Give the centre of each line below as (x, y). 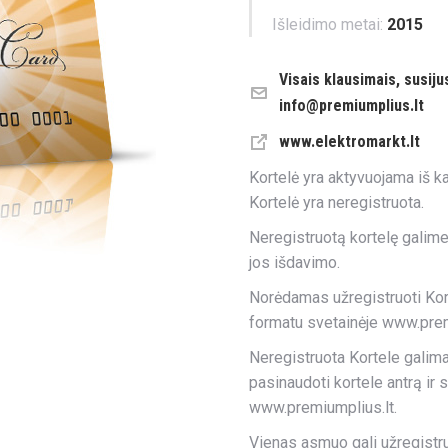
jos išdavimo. (294, 262)
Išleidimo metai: (327, 24)
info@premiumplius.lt (351, 105)
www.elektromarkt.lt (349, 141)
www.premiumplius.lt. (323, 407)
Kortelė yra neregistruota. (336, 202)
